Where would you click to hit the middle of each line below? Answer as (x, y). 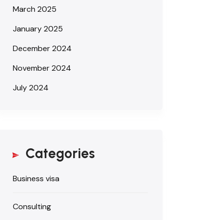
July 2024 (31, 87)
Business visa (36, 178)
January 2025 (38, 28)
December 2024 (42, 48)
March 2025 (35, 9)
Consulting (32, 206)
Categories (60, 153)
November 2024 (42, 68)
